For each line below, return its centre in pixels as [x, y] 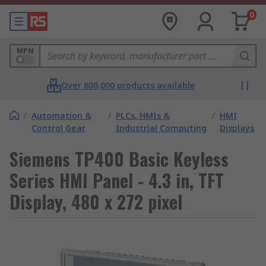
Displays [237, 128]
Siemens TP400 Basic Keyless [119, 159]
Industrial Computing [161, 128]
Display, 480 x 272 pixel [96, 202]
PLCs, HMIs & [142, 115]
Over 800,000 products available [128, 85]
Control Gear [58, 128]
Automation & [61, 115]
